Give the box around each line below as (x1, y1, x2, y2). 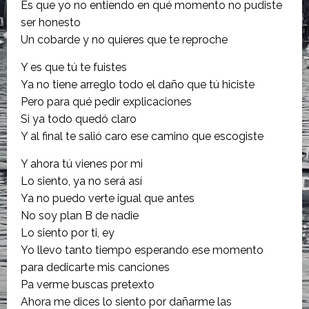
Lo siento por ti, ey (21, 226, 114, 239)
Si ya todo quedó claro (21, 112, 137, 126)
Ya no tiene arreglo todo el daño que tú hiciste (21, 77, 255, 91)
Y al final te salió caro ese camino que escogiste (21, 129, 263, 143)
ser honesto (21, 15, 81, 29)
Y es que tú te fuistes (21, 60, 127, 74)
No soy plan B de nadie (21, 208, 139, 222)
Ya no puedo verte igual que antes (21, 191, 195, 205)
